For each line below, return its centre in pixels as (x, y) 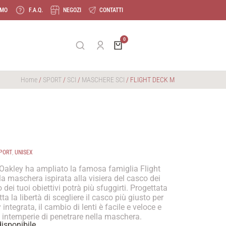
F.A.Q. (36, 10)
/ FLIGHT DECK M (150, 80)
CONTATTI (111, 10)
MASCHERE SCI (103, 80)
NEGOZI (72, 10)
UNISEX (24, 152)
